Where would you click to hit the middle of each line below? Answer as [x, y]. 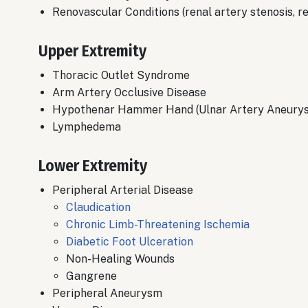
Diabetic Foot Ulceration [130, 242]
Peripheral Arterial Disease [123, 190]
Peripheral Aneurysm [107, 294]
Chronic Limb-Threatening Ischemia [158, 225]
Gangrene [93, 276]
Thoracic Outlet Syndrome [121, 76]
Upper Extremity [92, 51]
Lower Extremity [93, 166]
